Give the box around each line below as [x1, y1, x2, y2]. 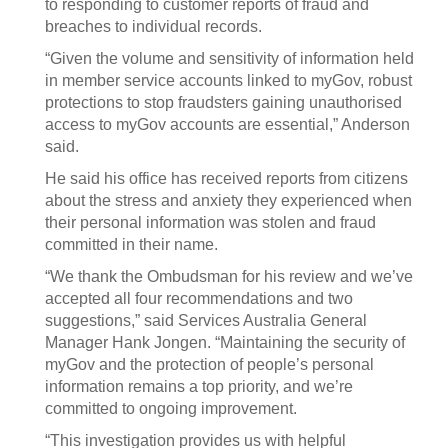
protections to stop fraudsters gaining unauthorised [45, 94, 402, 111]
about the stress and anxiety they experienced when [45, 192, 412, 209]
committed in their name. [45, 236, 218, 253]
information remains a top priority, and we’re [45, 378, 353, 395]
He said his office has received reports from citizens [45, 170, 408, 187]
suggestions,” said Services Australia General [45, 312, 367, 329]
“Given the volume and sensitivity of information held [45, 50, 414, 67]
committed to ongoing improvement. [45, 400, 297, 417]
